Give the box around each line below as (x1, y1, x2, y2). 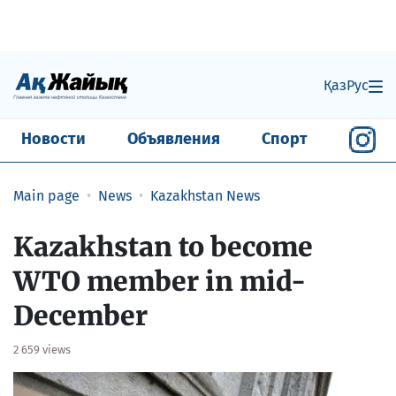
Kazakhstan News (150, 187, 260, 204)
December (13, 298, 148, 332)
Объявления (126, 129, 220, 149)
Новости (20, 129, 86, 149)
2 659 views (13, 342, 71, 356)
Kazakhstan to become (13, 229, 313, 263)
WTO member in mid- (13, 263, 306, 298)
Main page (13, 187, 80, 204)
